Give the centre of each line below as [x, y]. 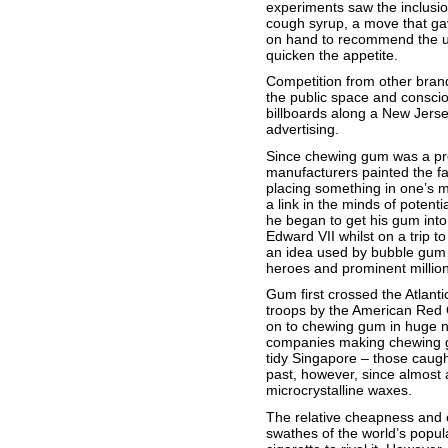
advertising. [302, 129]
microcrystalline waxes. [338, 390]
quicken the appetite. [331, 54]
